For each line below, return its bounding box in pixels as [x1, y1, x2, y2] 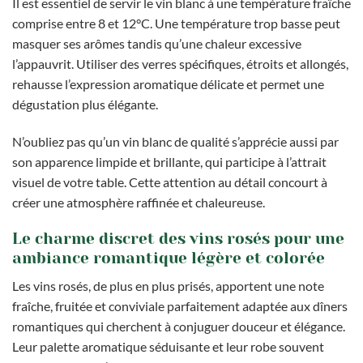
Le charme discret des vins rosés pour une [12, 228, 344, 248]
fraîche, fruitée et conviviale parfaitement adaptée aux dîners [12, 298, 348, 314]
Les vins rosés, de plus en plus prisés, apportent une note [12, 278, 324, 294]
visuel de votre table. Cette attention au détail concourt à [12, 173, 327, 190]
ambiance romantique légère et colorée [12, 248, 325, 267]
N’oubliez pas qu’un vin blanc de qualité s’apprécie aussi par [12, 133, 339, 149]
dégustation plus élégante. [12, 96, 158, 112]
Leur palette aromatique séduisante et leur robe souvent [12, 339, 324, 355]
